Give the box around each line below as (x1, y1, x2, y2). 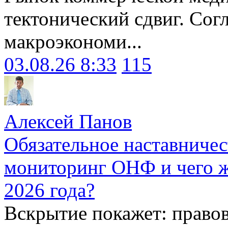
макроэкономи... (4, 31, 142, 53)
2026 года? (4, 179, 95, 202)
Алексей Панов (4, 110, 132, 133)
